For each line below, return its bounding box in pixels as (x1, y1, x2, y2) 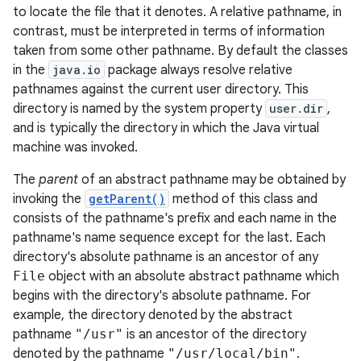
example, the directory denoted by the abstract (13, 307, 293, 323)
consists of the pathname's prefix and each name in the (13, 210, 337, 226)
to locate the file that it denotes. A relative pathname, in (13, 4, 342, 20)
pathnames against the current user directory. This (13, 81, 309, 98)
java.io (52, 62, 101, 77)
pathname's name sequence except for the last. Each (13, 230, 326, 246)
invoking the (13, 191, 85, 207)
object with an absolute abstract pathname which (45, 268, 339, 284)
